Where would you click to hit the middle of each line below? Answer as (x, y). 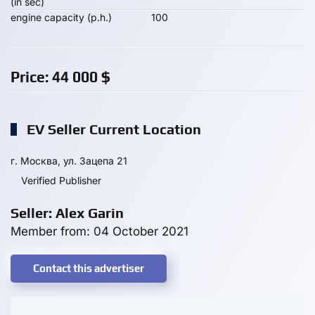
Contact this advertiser (89, 268)
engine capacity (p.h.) (61, 17)
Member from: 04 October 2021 (99, 231)
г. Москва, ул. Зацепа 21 (69, 161)
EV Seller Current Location (112, 129)
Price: (31, 77)
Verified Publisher (61, 180)
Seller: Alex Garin (67, 213)
